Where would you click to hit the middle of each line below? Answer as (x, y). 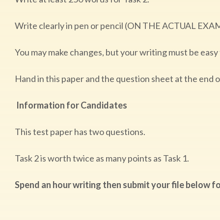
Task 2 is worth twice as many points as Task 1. (103, 158)
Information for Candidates (73, 105)
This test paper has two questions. (82, 132)
